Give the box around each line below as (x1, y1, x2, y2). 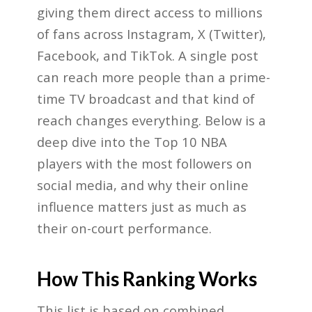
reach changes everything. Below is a (36, 111, 266, 129)
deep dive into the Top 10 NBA (36, 132, 227, 150)
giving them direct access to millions (36, 3, 263, 21)
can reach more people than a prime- (36, 68, 270, 86)
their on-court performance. (36, 219, 212, 237)
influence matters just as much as (36, 197, 247, 215)
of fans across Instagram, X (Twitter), (36, 24, 266, 42)
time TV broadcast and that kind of (36, 89, 255, 107)
